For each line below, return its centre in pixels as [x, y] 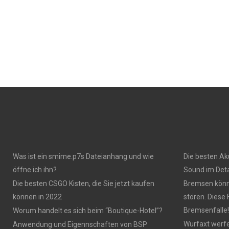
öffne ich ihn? [35, 170]
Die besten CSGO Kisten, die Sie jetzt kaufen [84, 184]
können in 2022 [37, 197]
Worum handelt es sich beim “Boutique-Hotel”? [88, 211]
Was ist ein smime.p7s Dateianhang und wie [83, 156]
